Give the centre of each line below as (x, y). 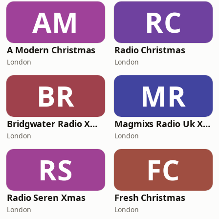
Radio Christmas (150, 50)
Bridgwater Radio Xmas (94, 124)
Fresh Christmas (150, 197)
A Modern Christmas (51, 50)
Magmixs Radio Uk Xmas (207, 124)
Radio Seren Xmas (46, 197)
